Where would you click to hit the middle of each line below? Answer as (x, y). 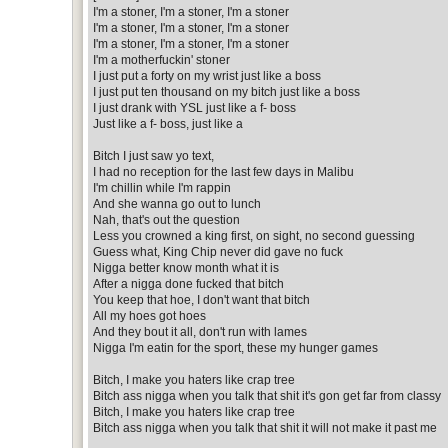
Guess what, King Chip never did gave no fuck (218, 251)
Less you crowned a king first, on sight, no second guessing (254, 235)
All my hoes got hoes (149, 315)
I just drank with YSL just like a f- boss (194, 107)
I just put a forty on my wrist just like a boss (207, 75)
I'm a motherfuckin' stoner (161, 59)
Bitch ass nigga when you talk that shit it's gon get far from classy (267, 395)
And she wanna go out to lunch (177, 203)
